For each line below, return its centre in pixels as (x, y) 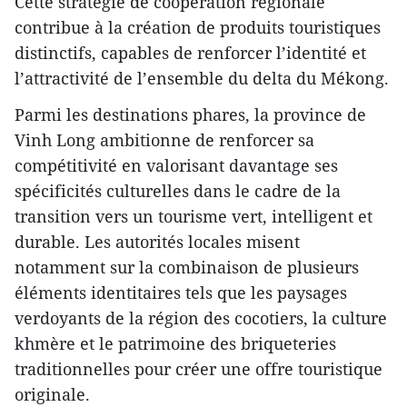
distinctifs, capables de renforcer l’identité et (190, 53)
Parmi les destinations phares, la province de (190, 115)
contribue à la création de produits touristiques (198, 28)
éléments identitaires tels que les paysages (181, 293)
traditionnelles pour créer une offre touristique (199, 369)
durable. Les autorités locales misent (157, 242)
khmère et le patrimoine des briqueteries (175, 344)
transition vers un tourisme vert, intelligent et (194, 217)
